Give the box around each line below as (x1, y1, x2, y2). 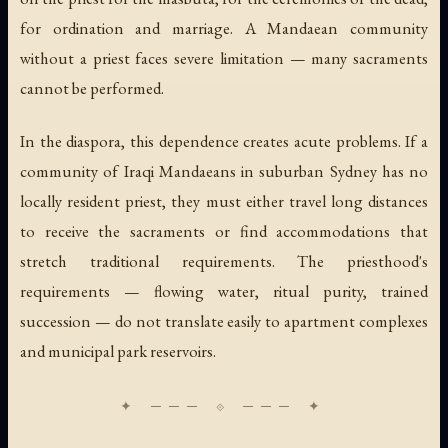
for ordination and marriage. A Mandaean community (20, 17, 428, 40)
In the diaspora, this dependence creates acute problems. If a (20, 130, 428, 153)
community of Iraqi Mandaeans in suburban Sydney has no (20, 160, 428, 183)
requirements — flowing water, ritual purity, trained (20, 280, 428, 303)
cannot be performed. (20, 77, 164, 100)
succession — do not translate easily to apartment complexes (20, 310, 428, 333)
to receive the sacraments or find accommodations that (20, 220, 428, 243)
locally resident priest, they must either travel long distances (20, 190, 428, 213)
